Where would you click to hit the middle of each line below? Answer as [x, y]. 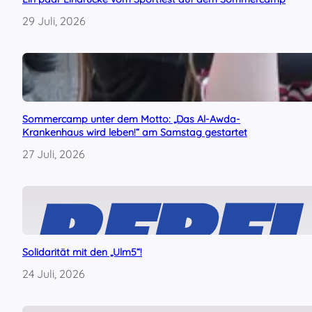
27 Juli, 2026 [54, 154]
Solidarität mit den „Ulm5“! [82, 252]
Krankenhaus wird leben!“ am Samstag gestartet [135, 132]
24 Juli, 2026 [54, 273]
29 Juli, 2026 [54, 21]
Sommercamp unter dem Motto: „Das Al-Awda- [131, 119]
